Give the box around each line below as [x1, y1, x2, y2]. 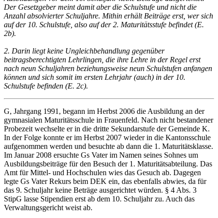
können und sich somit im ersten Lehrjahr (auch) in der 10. [4, 73, 185, 82]
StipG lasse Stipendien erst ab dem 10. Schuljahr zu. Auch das [4, 195, 195, 203]
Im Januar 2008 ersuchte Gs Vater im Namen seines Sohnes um [4, 151, 198, 160]
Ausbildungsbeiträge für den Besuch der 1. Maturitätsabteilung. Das [4, 160, 212, 168]
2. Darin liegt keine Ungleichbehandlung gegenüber [4, 47, 164, 55]
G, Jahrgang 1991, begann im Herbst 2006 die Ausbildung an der [4, 107, 204, 116]
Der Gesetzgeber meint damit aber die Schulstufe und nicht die [4, 3, 197, 12]
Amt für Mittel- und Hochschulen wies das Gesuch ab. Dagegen [4, 168, 201, 177]
